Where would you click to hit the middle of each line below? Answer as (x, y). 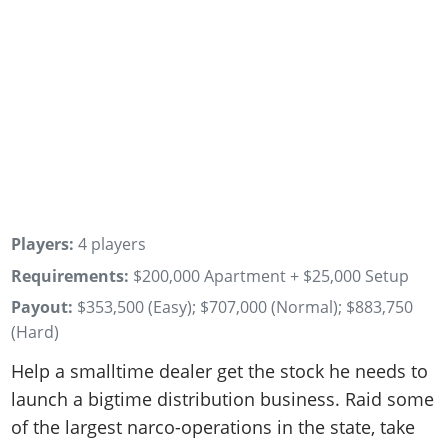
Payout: (42, 307)
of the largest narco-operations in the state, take (213, 426)
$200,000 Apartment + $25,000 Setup (271, 275)
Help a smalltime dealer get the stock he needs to (220, 370)
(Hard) (35, 332)
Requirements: (70, 275)
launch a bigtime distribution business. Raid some (223, 398)
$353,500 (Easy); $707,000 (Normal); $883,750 (245, 307)
